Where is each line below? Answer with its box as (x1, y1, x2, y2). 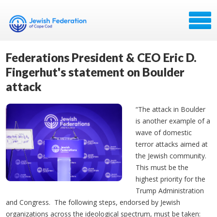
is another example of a (136, 116, 210, 125)
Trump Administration (136, 186, 204, 195)
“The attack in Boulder (136, 105, 205, 114)
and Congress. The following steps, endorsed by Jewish (6, 198, 180, 207)
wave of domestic (136, 128, 192, 137)
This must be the (136, 163, 188, 172)
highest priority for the (136, 174, 205, 184)
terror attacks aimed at (136, 139, 208, 149)
